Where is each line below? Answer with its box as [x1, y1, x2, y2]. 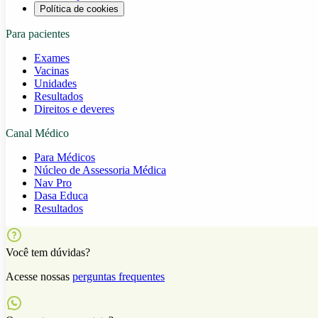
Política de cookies [40, 3, 119, 14]
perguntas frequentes [72, 270, 165, 283]
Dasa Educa [34, 189, 88, 202]
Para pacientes [6, 27, 70, 40]
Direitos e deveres [34, 102, 114, 115]
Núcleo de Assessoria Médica [34, 163, 166, 176]
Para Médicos [34, 150, 95, 163]
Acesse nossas [6, 270, 72, 283]
